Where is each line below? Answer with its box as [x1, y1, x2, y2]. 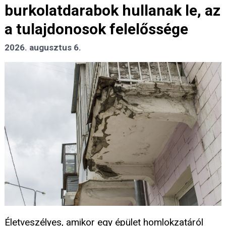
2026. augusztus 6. [5, 42, 81, 53]
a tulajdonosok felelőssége [5, 20, 188, 38]
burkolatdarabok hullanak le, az [5, 2, 220, 20]
